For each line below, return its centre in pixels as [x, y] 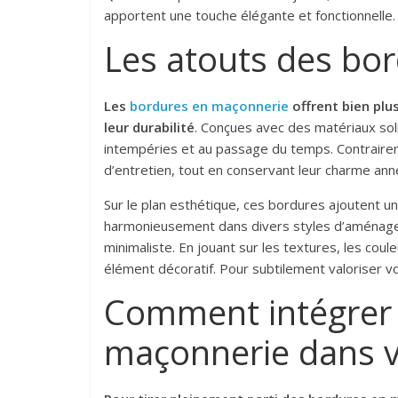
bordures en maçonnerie [209, 106]
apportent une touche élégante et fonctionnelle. [250, 16]
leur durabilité [149, 127]
